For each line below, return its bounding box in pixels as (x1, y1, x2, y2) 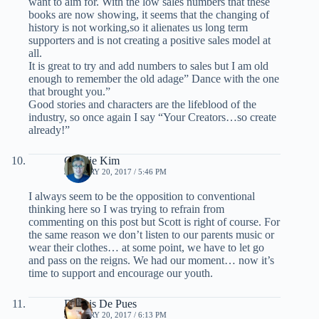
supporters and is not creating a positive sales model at (28, 34, 271, 47)
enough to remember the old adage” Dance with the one (28, 73, 279, 85)
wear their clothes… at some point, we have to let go (28, 241, 264, 254)
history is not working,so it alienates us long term (28, 21, 248, 34)
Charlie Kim (64, 155, 120, 167)
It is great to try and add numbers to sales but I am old (28, 60, 268, 73)
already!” (28, 124, 70, 137)
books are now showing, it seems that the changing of (28, 9, 269, 21)
